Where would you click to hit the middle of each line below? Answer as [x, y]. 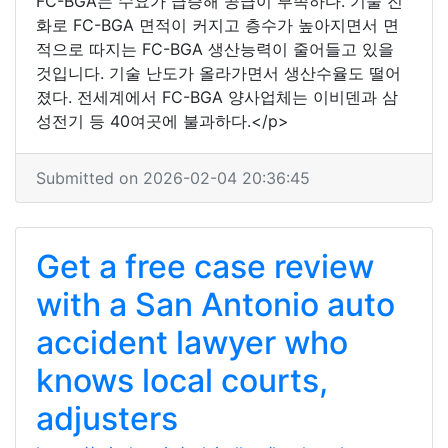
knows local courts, [182, 380]
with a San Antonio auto [215, 304]
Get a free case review [205, 266]
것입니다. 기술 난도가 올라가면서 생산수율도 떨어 [218, 73]
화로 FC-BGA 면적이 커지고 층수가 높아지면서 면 [217, 25]
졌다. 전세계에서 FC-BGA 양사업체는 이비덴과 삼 [217, 97]
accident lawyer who [192, 342]
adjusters [107, 418]
